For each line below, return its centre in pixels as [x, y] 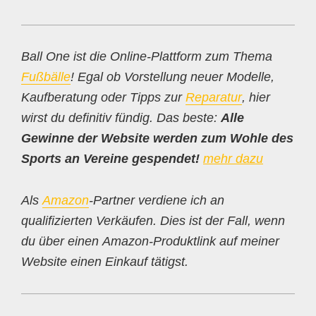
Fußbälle [46, 77]
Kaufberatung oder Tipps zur [103, 97]
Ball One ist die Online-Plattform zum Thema [147, 56]
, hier [256, 97]
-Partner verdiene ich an [157, 200]
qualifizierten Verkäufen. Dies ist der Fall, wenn [153, 221]
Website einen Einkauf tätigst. [105, 262]
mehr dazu [233, 159]
